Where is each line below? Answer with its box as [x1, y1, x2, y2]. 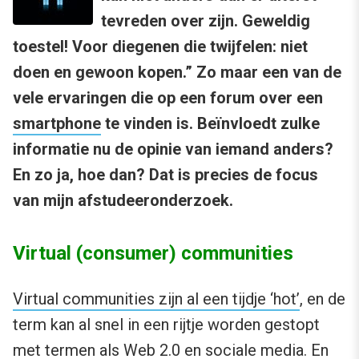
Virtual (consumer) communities [13, 242, 293, 265]
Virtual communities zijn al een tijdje [13, 289, 270, 309]
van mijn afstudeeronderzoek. [13, 191, 233, 211]
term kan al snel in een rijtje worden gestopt [13, 315, 320, 335]
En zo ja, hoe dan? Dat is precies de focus [13, 165, 318, 185]
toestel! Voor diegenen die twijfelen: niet [13, 37, 308, 57]
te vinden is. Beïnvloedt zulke [101, 114, 320, 134]
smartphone [13, 114, 101, 134]
